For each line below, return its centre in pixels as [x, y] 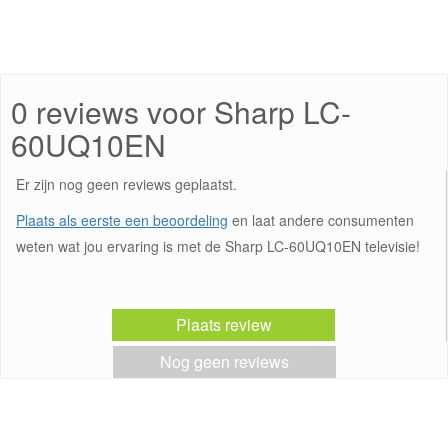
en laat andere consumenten [321, 220]
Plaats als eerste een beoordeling [122, 220]
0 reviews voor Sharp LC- [181, 112]
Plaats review [223, 325]
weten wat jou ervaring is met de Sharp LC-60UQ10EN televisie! [218, 246]
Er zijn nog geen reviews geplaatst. [126, 184]
